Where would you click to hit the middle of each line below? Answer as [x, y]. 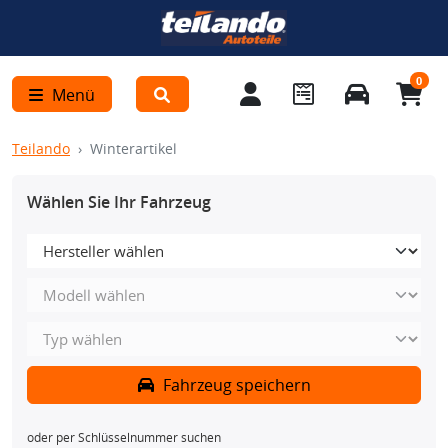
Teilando [41, 148]
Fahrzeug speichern [234, 385]
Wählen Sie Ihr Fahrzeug [119, 202]
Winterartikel [133, 148]
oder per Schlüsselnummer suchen [124, 437]
